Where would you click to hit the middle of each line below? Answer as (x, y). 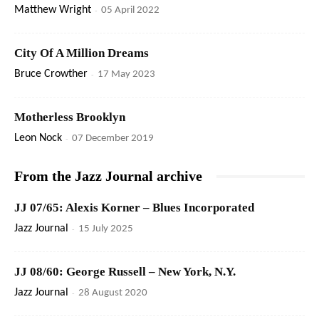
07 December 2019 (113, 139)
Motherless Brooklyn (70, 117)
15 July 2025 (106, 229)
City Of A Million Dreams (82, 53)
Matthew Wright (53, 10)
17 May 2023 (126, 75)
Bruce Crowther (51, 74)
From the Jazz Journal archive (108, 176)
